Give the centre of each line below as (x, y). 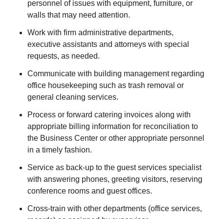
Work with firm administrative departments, (100, 33)
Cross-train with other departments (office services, (115, 208)
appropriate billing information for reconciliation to (113, 126)
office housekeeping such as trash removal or (106, 85)
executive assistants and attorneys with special (108, 44)
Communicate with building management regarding (116, 74)
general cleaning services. (73, 97)
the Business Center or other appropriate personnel (116, 138)
